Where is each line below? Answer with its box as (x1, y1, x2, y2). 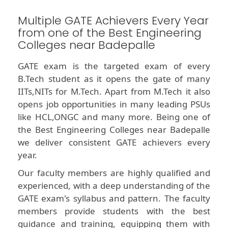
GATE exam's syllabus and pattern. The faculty (18, 192, 210, 205)
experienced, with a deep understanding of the (18, 180, 210, 192)
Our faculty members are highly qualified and (18, 167, 210, 179)
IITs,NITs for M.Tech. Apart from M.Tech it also (18, 85, 210, 98)
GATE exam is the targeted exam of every (18, 60, 210, 72)
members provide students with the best (18, 205, 210, 217)
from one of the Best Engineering (18, 25, 202, 41)
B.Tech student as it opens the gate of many (18, 73, 210, 85)
